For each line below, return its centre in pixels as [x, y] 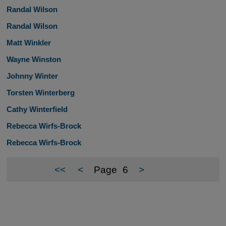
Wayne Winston [34, 60]
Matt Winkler [29, 43]
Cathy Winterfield [37, 109]
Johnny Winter [32, 76]
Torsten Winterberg [40, 93]
